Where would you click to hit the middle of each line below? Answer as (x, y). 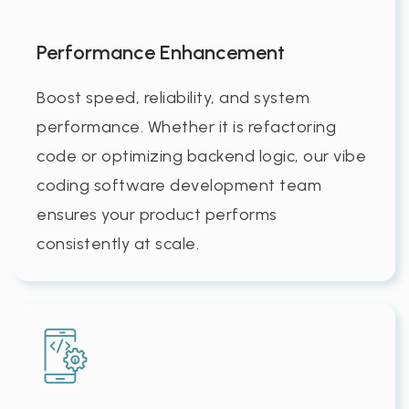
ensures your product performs (157, 214)
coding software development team (179, 185)
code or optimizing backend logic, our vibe (201, 156)
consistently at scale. (118, 243)
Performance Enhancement (161, 52)
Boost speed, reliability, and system (173, 97)
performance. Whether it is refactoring (186, 126)
